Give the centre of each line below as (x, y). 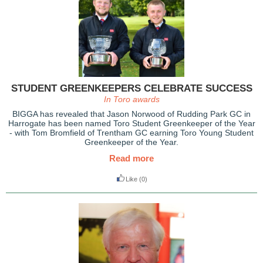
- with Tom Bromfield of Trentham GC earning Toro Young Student (131, 133)
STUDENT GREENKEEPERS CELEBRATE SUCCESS (131, 88)
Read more (131, 158)
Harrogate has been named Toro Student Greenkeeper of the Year (131, 123)
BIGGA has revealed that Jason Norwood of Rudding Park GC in (131, 114)
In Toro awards (131, 99)
